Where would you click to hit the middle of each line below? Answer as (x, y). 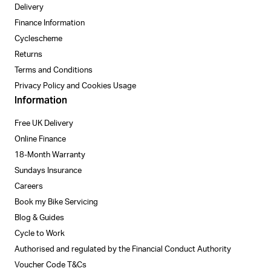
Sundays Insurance (48, 171)
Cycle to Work (40, 234)
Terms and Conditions (54, 71)
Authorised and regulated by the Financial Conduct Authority (123, 250)
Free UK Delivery (44, 124)
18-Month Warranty (50, 155)
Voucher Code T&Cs (51, 266)
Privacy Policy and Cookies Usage (75, 87)
